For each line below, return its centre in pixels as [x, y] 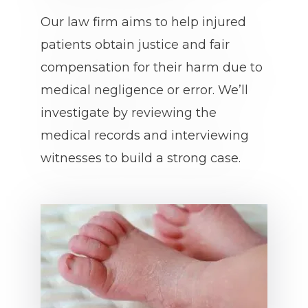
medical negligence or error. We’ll [144, 90]
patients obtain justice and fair [135, 45]
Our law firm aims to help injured [143, 22]
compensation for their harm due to [152, 67]
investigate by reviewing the [129, 113]
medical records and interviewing [145, 135]
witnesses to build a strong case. [141, 158]
